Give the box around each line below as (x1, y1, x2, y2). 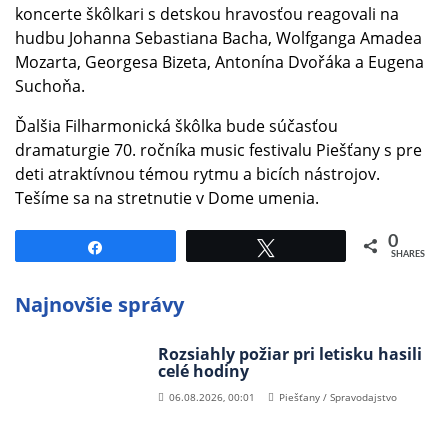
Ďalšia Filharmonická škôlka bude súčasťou (15, 115, 338, 138)
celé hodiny (157, 360, 249, 383)
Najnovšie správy (15, 291, 184, 319)
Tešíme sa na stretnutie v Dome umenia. (15, 187, 319, 210)
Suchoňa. (15, 75, 85, 98)
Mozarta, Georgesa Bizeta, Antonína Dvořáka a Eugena (15, 51, 424, 74)
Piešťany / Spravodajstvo (278, 390, 397, 405)
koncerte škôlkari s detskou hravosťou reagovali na (15, 3, 399, 26)
